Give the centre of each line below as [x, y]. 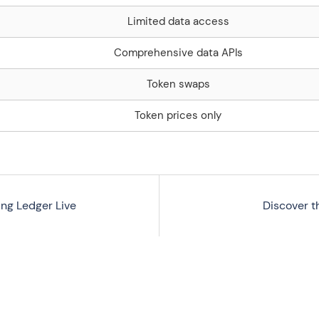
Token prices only [178, 115]
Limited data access [178, 21]
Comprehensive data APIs [178, 52]
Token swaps [178, 84]
